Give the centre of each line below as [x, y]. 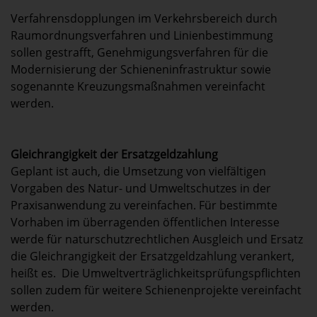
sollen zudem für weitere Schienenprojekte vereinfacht [156, 290]
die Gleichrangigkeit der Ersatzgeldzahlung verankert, [152, 257]
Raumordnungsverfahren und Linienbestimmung [142, 36]
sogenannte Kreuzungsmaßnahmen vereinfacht [138, 87]
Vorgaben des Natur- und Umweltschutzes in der [141, 189]
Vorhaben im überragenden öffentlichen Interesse [145, 223]
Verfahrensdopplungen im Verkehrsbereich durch [144, 19]
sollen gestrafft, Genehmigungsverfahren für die [139, 53]
